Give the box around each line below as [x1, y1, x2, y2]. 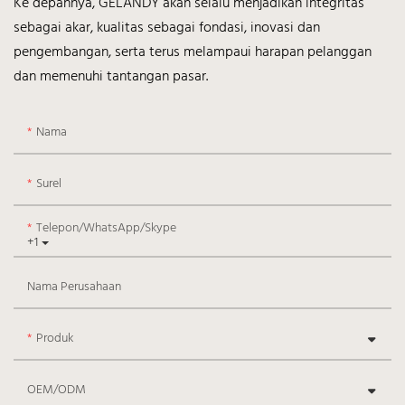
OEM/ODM [27, 380, 86, 401]
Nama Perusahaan [27, 277, 121, 298]
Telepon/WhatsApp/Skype [36, 218, 176, 240]
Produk [36, 328, 73, 350]
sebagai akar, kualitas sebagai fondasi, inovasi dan [14, 16, 320, 41]
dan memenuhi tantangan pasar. [14, 65, 208, 89]
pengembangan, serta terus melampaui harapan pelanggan [14, 41, 372, 65]
